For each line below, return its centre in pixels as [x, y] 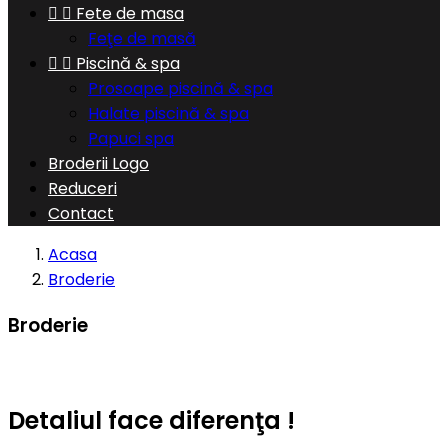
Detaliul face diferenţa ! [151, 421]
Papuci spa [131, 138]
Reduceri [82, 188]
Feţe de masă [142, 38]
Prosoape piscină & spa [180, 88]
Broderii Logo [98, 163]
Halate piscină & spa [168, 113]
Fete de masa [130, 13]
